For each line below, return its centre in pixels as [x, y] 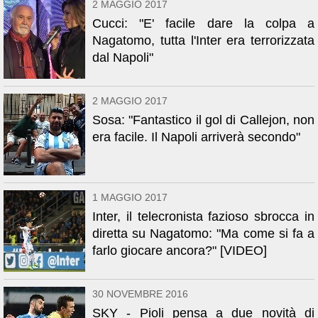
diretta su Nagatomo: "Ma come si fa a [203, 234]
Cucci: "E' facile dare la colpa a [203, 23]
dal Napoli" [123, 57]
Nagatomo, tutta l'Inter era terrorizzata [203, 40]
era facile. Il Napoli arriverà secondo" [196, 137]
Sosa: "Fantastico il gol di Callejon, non [203, 120]
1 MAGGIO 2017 [130, 197]
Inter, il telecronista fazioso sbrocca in [203, 216]
